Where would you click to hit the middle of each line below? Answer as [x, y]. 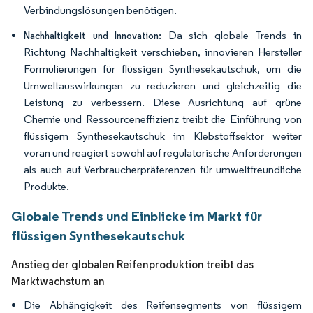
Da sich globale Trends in [232, 35]
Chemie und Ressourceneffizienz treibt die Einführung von [163, 119]
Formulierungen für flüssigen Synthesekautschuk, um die [163, 69]
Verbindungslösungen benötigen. [100, 10]
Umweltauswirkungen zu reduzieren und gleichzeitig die [163, 86]
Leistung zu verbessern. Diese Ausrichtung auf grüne [163, 102]
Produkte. [46, 186]
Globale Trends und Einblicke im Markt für [137, 216]
